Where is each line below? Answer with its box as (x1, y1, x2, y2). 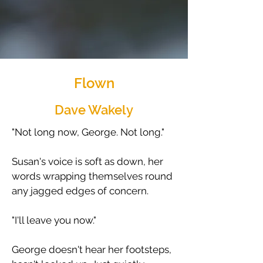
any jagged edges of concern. (12, 185, 149, 197)
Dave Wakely (55, 102, 133, 117)
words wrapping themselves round (12, 170, 173, 182)
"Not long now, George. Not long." (12, 126, 164, 138)
